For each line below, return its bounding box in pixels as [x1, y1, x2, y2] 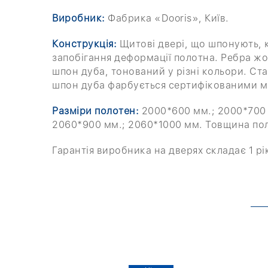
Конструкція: [52, 38, 120, 50]
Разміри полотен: [52, 105, 142, 117]
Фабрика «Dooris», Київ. [108, 12, 229, 24]
